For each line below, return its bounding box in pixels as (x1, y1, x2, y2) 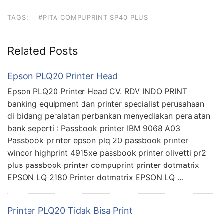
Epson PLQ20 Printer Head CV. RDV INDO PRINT (7, 86, 187, 96)
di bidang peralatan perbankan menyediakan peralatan (7, 110, 210, 121)
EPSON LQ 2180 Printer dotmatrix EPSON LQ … (7, 172, 184, 182)
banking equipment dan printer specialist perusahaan (7, 98, 204, 109)
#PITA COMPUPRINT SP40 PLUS (38, 13, 148, 21)
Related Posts (7, 44, 78, 57)
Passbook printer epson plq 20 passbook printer (7, 135, 188, 145)
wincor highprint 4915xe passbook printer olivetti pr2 (7, 147, 206, 158)
